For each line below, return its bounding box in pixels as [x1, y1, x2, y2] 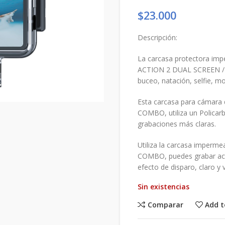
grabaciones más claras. [138, 119, 216, 129]
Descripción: [138, 33, 177, 42]
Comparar [147, 199, 183, 209]
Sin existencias [138, 182, 189, 191]
